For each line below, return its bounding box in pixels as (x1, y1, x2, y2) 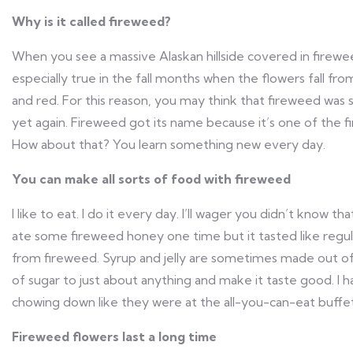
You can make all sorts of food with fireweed (12, 171, 291, 187)
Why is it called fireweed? (12, 13, 171, 29)
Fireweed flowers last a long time (12, 329, 217, 344)
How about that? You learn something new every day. (12, 136, 325, 152)
